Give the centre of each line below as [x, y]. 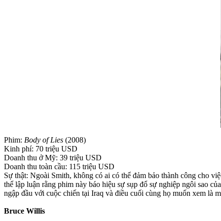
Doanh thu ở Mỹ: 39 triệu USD [53, 157]
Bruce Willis [24, 211]
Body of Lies [44, 140]
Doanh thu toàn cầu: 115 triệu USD [59, 166]
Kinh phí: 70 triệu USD [41, 148]
